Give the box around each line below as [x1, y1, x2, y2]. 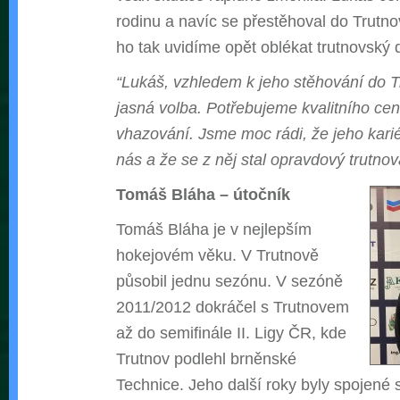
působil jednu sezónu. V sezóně [116, 271, 343, 291]
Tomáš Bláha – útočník [116, 185, 290, 204]
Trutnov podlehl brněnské [116, 349, 296, 369]
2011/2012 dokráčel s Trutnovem [116, 297, 349, 317]
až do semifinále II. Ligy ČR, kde [116, 323, 346, 343]
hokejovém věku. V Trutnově [116, 246, 319, 265]
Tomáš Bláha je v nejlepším [116, 220, 312, 239]
